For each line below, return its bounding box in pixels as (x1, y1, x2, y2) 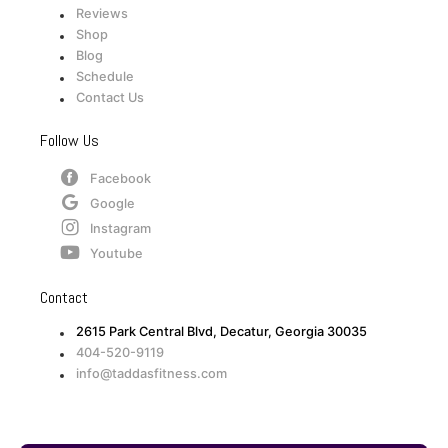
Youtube (90, 245, 143, 261)
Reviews (76, 5, 128, 21)
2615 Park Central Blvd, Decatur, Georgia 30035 (76, 323, 367, 339)
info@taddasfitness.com (76, 365, 227, 381)
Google (90, 195, 135, 211)
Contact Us (76, 89, 144, 105)
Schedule (76, 68, 134, 84)
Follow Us (40, 129, 99, 151)
